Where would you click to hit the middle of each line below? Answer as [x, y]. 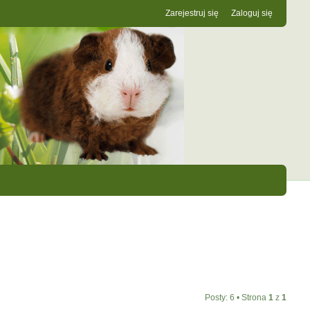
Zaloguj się [252, 13]
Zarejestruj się [192, 13]
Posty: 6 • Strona [237, 298]
